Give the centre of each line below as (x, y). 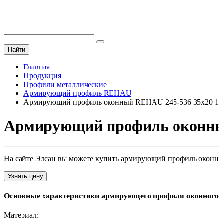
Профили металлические (65, 84)
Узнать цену (25, 176)
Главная (37, 67)
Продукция (42, 76)
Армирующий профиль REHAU (77, 93)
